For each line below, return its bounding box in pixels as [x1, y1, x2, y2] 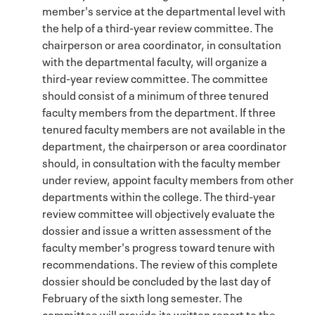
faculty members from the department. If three [42, 102, 276, 120]
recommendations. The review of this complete [42, 254, 278, 271]
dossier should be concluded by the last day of [42, 271, 271, 288]
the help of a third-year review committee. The [42, 18, 274, 35]
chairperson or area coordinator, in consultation [42, 34, 281, 52]
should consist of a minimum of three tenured [42, 85, 269, 103]
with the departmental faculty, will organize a [42, 51, 267, 69]
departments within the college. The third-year [42, 186, 276, 204]
